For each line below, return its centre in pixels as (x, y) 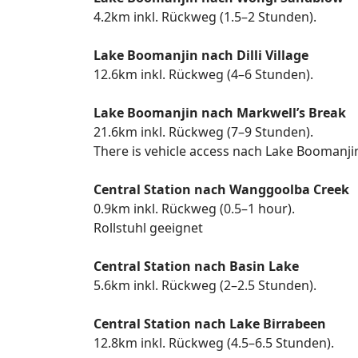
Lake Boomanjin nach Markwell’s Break (220, 113)
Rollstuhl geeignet (148, 228)
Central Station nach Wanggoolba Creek (221, 189)
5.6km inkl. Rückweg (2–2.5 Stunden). (205, 285)
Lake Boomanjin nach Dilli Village (201, 55)
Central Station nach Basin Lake (196, 266)
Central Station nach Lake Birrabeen (210, 324)
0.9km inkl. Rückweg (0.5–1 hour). (194, 209)
